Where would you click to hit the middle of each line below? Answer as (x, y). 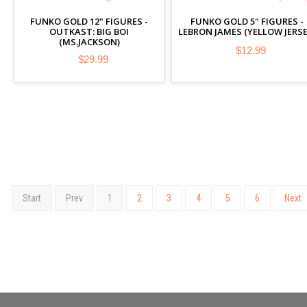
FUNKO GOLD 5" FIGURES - (247, 21)
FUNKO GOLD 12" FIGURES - (89, 21)
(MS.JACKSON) (89, 42)
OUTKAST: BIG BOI (89, 32)
